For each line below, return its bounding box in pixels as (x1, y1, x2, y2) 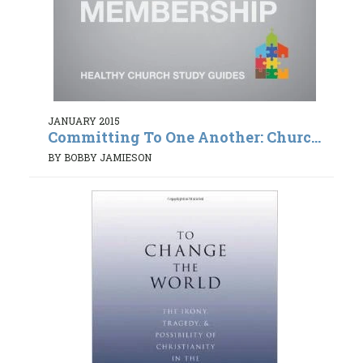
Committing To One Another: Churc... (48, 126, 321, 147)
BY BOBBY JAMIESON (48, 151, 152, 164)
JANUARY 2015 (48, 113, 120, 127)
